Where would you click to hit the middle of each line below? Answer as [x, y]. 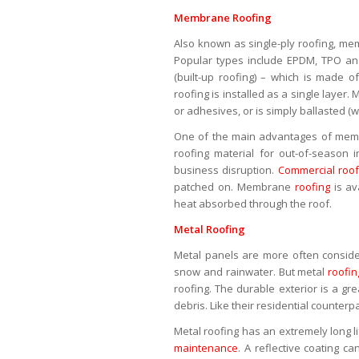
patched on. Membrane [234, 187]
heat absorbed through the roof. [253, 204]
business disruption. [226, 170]
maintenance [206, 348]
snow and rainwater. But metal [251, 272]
